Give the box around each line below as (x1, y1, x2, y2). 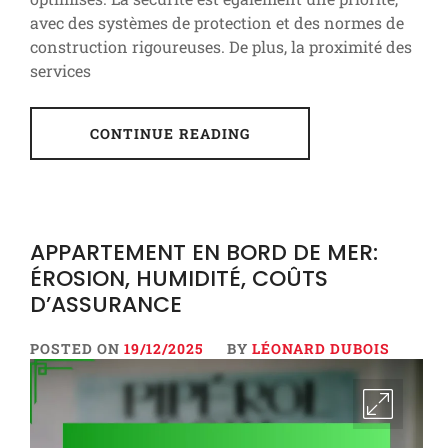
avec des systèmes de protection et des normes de (30, 12, 404, 34)
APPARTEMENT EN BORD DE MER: (30, 237, 378, 269)
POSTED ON (30, 339, 124, 359)
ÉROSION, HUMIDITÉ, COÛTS (30, 263, 328, 295)
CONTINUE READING (89, 124, 251, 144)
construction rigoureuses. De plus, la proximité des (30, 36, 412, 58)
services (30, 60, 91, 82)
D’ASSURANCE (30, 289, 182, 321)
